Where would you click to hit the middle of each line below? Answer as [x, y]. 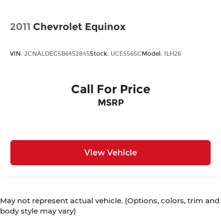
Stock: [100, 54]
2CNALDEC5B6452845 [57, 54]
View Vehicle [110, 152]
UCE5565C [126, 54]
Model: [153, 54]
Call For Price [110, 89]
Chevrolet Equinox [79, 27]
